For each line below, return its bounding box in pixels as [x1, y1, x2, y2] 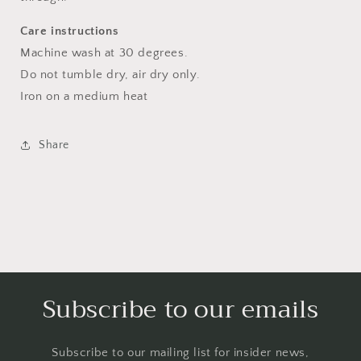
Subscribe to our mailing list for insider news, [52, 346, 309, 359]
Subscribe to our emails [42, 288, 319, 330]
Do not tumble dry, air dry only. [20, 68, 201, 81]
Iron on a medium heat [20, 89, 148, 103]
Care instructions [20, 24, 119, 38]
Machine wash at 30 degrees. [20, 46, 189, 60]
